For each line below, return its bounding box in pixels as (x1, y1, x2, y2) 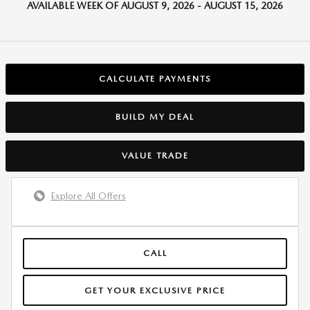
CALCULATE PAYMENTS (99, 73, 211, 84)
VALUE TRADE (121, 150, 189, 161)
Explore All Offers (51, 190, 126, 201)
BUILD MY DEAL (116, 111, 194, 122)
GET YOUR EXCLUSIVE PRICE (84, 284, 226, 295)
